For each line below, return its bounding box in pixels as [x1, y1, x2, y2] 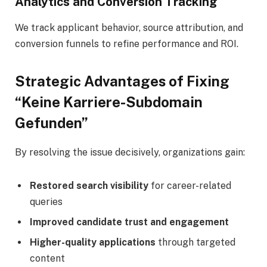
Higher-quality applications [30, 237, 156, 249]
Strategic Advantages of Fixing [15, 73, 229, 90]
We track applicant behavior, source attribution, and [15, 22, 243, 34]
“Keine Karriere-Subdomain [15, 94, 203, 111]
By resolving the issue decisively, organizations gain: [15, 147, 245, 159]
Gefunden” [15, 114, 88, 132]
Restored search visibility [30, 180, 148, 192]
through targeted [156, 237, 235, 249]
